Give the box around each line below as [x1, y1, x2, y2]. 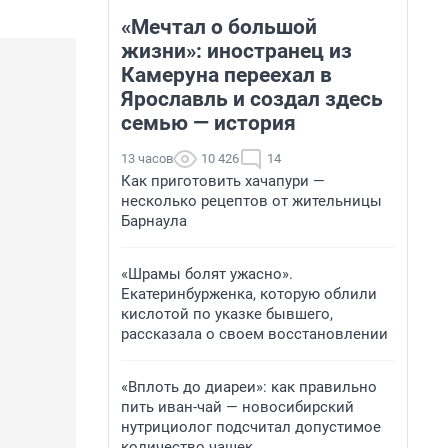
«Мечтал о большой [121, 15, 317, 39]
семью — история [121, 111, 296, 135]
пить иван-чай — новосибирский [121, 398, 354, 416]
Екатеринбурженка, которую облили [121, 285, 377, 303]
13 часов [121, 151, 173, 166]
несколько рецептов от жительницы [121, 192, 382, 210]
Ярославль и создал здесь [121, 87, 383, 111]
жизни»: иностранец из [121, 39, 352, 63]
